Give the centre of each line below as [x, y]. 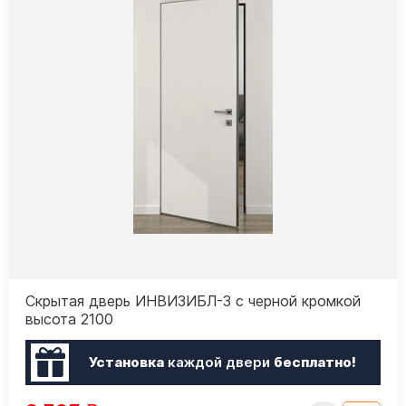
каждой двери [218, 362]
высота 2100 [69, 319]
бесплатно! [314, 362]
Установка [126, 362]
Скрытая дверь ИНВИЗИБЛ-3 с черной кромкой [193, 300]
